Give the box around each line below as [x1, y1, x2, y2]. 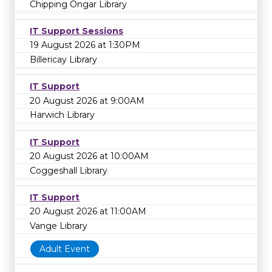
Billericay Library [30, 53, 97, 65]
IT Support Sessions [30, 25, 123, 36]
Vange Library [30, 220, 87, 232]
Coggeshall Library [30, 165, 107, 176]
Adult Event [39, 243, 90, 254]
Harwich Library [30, 109, 95, 121]
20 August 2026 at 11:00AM [30, 206, 146, 217]
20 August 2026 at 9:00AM [30, 95, 144, 106]
